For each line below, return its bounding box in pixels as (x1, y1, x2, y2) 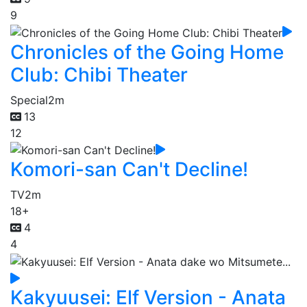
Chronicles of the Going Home (10, 40, 284, 64)
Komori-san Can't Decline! (10, 158, 248, 182)
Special (10, 93, 48, 107)
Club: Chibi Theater (10, 62, 188, 86)
